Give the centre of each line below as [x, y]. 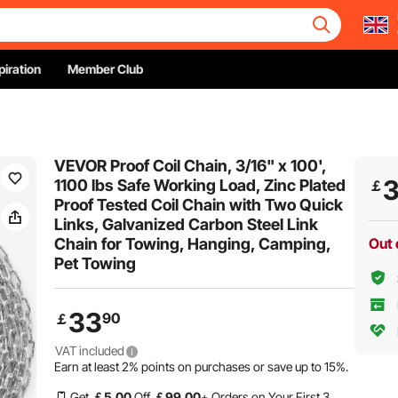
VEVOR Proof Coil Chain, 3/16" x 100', [191, 166]
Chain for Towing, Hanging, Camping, [193, 244]
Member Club [105, 69]
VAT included [91, 350]
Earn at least [88, 366]
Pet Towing [96, 263]
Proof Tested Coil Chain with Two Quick [199, 205]
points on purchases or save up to [232, 366]
